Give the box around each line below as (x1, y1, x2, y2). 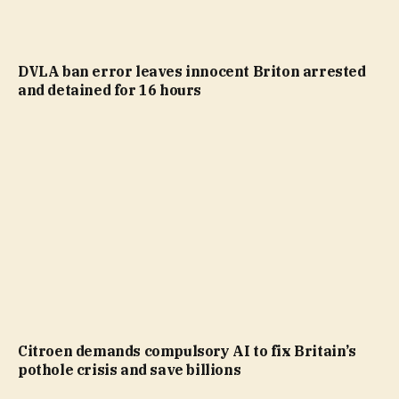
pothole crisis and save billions (18, 360, 241, 379)
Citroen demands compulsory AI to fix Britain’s (18, 341, 356, 360)
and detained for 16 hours (18, 81, 202, 99)
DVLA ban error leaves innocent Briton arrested (18, 62, 366, 80)
